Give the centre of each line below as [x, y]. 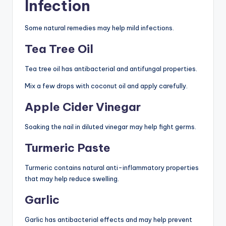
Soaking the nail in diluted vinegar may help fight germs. [110, 127]
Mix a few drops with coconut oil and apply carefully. [106, 86]
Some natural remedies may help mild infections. [99, 28]
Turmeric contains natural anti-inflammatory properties [112, 168]
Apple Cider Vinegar [83, 107]
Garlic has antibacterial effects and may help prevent [108, 220]
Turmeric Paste [68, 148]
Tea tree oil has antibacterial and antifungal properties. [111, 69]
